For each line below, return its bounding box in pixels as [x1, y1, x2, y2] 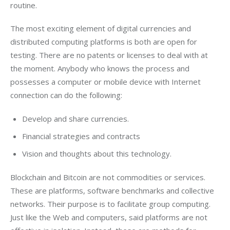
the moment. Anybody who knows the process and [10, 63, 191, 74]
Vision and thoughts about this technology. [22, 148, 171, 159]
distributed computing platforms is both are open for [10, 36, 199, 47]
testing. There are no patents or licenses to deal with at [10, 50, 210, 61]
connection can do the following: [10, 90, 122, 101]
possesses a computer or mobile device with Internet [10, 76, 203, 87]
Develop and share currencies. [22, 113, 129, 124]
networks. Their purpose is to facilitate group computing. [10, 198, 213, 209]
